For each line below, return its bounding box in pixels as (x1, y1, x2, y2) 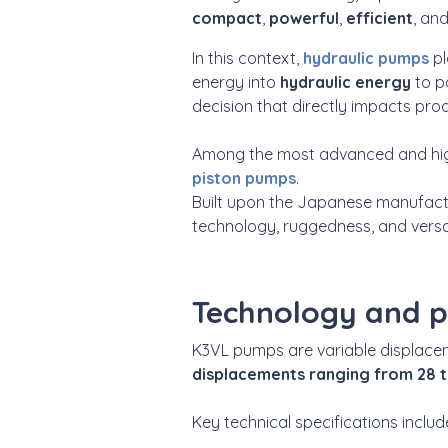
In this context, (192, 47, 303, 68)
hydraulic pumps (303, 47, 429, 68)
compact (192, 7, 262, 28)
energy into (192, 71, 280, 92)
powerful (269, 7, 339, 28)
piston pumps (192, 167, 296, 188)
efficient (346, 7, 413, 28)
